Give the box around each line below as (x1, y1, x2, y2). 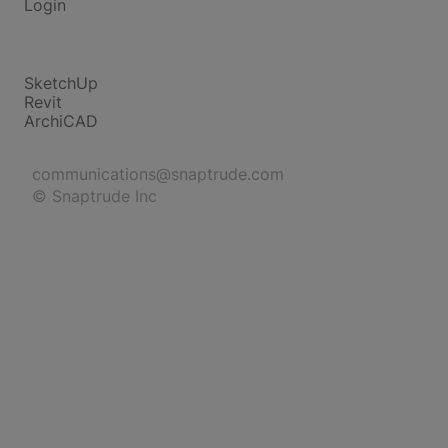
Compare (24, 54, 94, 74)
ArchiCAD (24, 111, 98, 131)
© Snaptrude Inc (32, 186, 157, 206)
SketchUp (24, 73, 98, 93)
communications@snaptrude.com (32, 164, 284, 184)
